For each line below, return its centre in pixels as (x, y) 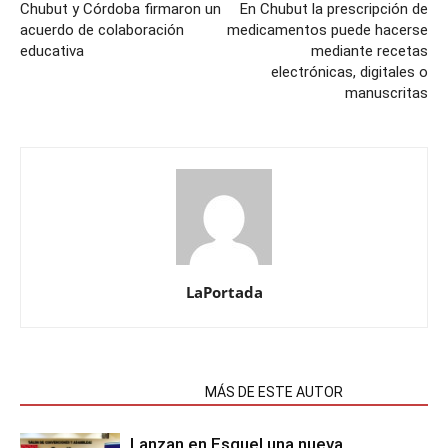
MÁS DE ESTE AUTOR (274, 392)
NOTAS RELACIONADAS (106, 392)
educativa (52, 51)
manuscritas (386, 93)
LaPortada (224, 292)
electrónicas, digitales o (349, 72)
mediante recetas (369, 51)
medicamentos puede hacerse (327, 30)
